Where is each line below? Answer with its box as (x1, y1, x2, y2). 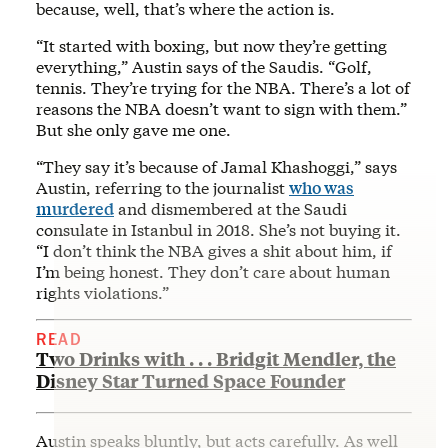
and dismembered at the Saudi (114, 198, 347, 219)
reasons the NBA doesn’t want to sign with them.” (36, 98, 407, 119)
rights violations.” (36, 282, 169, 303)
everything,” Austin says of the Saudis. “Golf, (36, 56, 372, 77)
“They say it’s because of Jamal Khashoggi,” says (36, 156, 397, 177)
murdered (36, 198, 114, 219)
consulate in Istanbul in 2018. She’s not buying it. (36, 219, 401, 240)
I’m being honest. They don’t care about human (36, 261, 390, 282)
